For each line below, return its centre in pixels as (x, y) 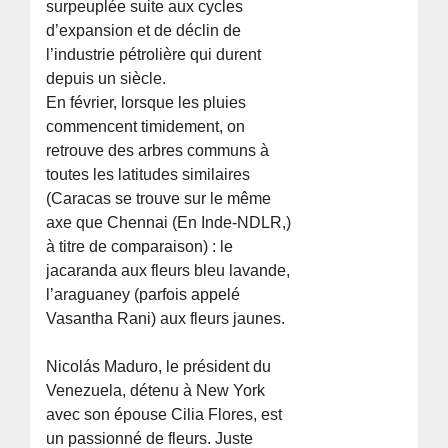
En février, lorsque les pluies (146, 103)
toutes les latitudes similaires (148, 175)
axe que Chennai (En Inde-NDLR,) (169, 223)
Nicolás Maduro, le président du (159, 367)
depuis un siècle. (106, 79)
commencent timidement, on (146, 127)
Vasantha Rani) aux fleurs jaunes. (166, 319)
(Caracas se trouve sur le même (159, 199)
